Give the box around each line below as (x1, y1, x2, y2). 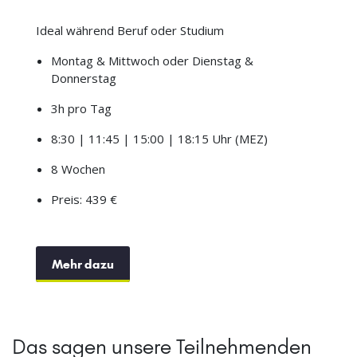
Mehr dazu (52, 257, 114, 273)
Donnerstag (50, 70, 116, 87)
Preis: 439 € (50, 191, 117, 208)
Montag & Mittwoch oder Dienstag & (50, 53, 253, 69)
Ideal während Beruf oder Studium (36, 22, 224, 39)
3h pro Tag (50, 100, 112, 117)
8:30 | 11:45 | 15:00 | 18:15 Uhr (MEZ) (50, 131, 268, 147)
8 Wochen (50, 161, 105, 178)
